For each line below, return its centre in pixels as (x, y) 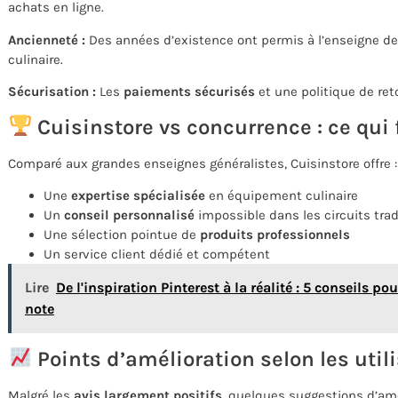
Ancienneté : (47, 40)
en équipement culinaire (282, 195)
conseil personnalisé (129, 215)
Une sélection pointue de (122, 234)
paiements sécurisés (189, 92)
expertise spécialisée (138, 195)
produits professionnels (275, 234)
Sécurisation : (52, 92)
